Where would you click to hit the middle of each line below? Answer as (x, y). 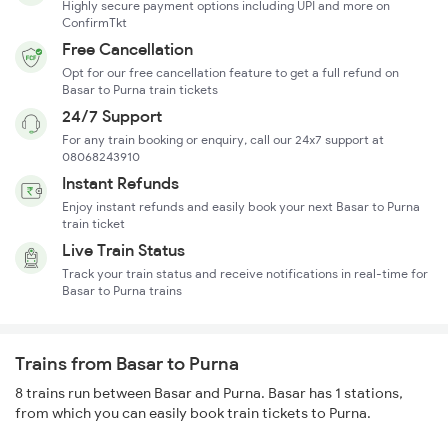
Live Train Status (123, 250)
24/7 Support (112, 116)
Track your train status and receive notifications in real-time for (245, 274)
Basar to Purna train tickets (140, 90)
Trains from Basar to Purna (127, 364)
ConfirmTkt (94, 23)
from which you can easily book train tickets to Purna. (193, 413)
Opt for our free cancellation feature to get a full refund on (230, 73)
